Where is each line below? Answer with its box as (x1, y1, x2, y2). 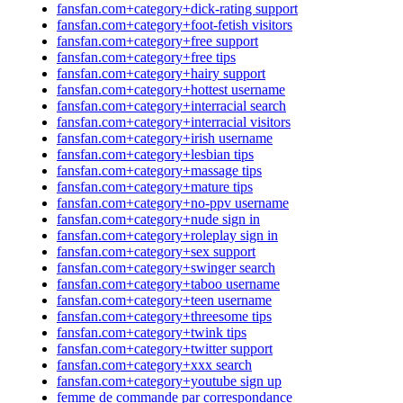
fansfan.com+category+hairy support (57, 65, 265, 81)
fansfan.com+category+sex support (57, 243, 255, 259)
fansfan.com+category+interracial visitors (57, 113, 291, 130)
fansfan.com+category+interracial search (57, 97, 286, 113)
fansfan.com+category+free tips (57, 49, 236, 65)
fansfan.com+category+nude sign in (57, 210, 260, 227)
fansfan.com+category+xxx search (57, 356, 252, 372)
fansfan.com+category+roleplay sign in (57, 227, 278, 243)
